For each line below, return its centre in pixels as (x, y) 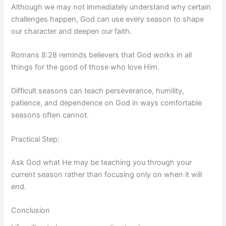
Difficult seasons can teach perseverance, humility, (98, 91)
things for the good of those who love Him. (86, 67)
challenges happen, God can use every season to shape (108, 19)
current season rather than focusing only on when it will (107, 174)
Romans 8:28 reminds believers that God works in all (102, 55)
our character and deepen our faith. (72, 31)
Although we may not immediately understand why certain (111, 7)
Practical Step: (36, 139)
